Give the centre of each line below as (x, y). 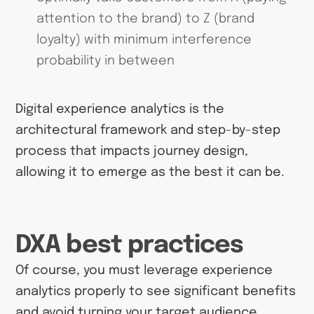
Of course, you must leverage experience (144, 270)
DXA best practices (129, 245)
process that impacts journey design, (132, 152)
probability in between (105, 61)
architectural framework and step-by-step (148, 131)
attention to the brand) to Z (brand (145, 19)
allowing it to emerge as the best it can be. (150, 173)
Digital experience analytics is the (120, 110)
